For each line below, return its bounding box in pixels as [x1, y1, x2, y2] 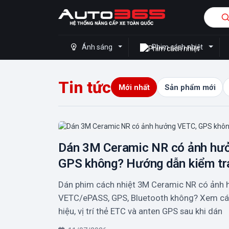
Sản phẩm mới [164, 82, 216, 92]
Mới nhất [118, 82, 150, 92]
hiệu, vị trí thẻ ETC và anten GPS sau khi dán [58, 205, 222, 216]
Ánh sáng [80, 43, 114, 51]
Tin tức [58, 77, 111, 97]
